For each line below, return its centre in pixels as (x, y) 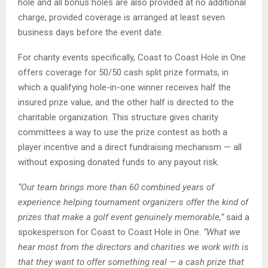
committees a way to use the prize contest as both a (123, 132)
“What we (222, 232)
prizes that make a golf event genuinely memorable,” (121, 217)
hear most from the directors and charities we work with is (133, 247)
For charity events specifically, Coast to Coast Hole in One (132, 57)
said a (237, 217)
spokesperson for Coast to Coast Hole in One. (111, 232)
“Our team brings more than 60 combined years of (116, 187)
